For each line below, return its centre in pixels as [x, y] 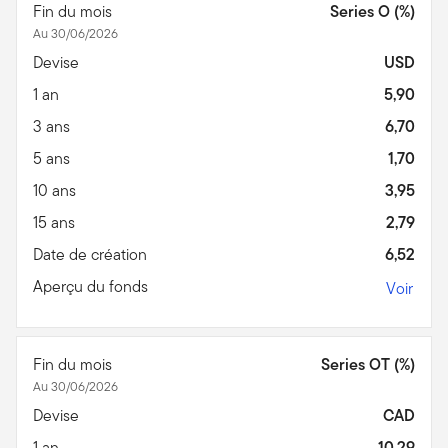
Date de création [92, 254]
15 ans [56, 222]
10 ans [56, 190]
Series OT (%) [368, 364]
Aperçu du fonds [92, 286]
